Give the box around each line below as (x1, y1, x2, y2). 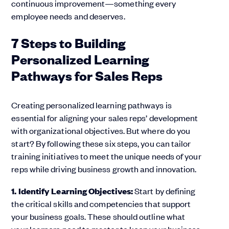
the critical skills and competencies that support (11, 198, 191, 210)
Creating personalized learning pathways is (11, 99, 172, 111)
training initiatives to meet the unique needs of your (11, 150, 201, 162)
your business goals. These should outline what (11, 211, 186, 222)
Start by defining (132, 185, 196, 197)
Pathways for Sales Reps (11, 66, 163, 84)
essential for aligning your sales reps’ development (11, 112, 198, 124)
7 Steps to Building (11, 33, 126, 52)
